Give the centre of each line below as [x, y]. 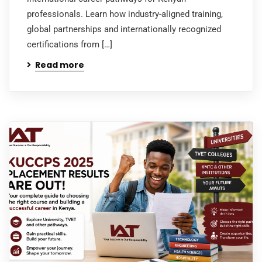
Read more [60, 65]
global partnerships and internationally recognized [124, 29]
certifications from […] [70, 44]
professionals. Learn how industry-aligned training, [125, 14]
